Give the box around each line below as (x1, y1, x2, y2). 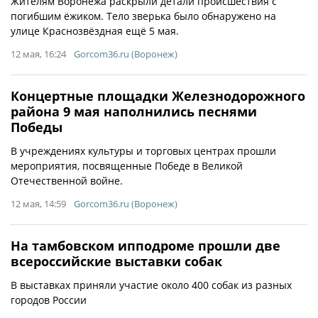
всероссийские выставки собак (11, 252, 222, 270)
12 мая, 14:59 (11, 197, 66, 210)
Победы (11, 118, 62, 136)
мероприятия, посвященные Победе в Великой (11, 158, 243, 172)
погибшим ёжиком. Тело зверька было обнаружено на (11, 9, 276, 23)
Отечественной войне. (11, 173, 123, 187)
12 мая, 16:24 (11, 47, 66, 60)
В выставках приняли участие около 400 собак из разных (11, 278, 292, 292)
